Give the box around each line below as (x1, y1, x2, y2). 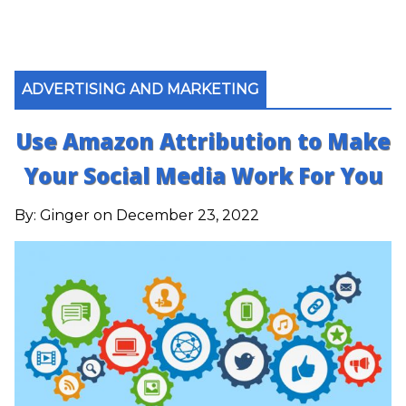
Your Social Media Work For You (23, 160, 383, 190)
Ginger (40, 207, 90, 224)
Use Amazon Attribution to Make (15, 126, 391, 156)
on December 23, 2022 (90, 207, 259, 224)
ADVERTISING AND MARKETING (22, 81, 259, 98)
